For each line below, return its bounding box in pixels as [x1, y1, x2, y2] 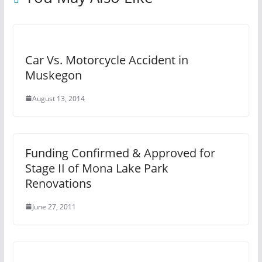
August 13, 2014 [32, 93, 85, 104]
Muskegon [25, 67, 82, 83]
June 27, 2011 [32, 201, 76, 212]
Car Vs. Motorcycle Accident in [25, 51, 188, 68]
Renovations [25, 175, 92, 191]
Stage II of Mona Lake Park [25, 160, 168, 176]
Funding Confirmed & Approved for [25, 144, 215, 161]
